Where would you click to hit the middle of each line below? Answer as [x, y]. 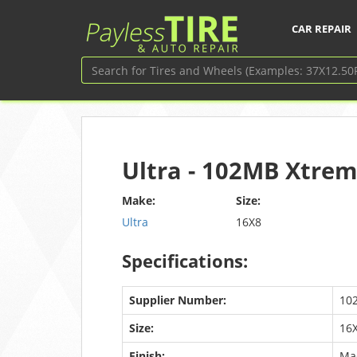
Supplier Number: [178, 300]
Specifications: [185, 261]
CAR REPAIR [322, 29]
